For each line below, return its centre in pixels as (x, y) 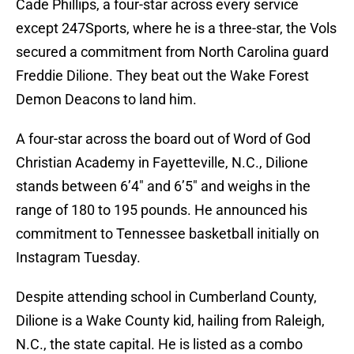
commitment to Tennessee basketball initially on (168, 234)
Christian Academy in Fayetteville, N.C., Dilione (162, 163)
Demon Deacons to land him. (106, 100)
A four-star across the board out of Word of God (163, 139)
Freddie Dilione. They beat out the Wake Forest (162, 76)
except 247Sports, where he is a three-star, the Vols (176, 28)
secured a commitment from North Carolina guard (172, 52)
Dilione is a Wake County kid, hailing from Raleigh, (170, 321)
